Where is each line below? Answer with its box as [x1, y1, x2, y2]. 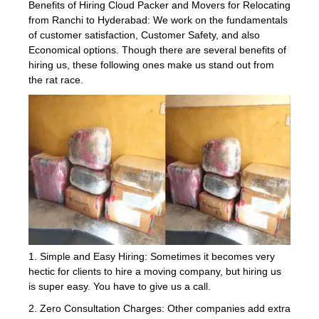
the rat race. [28, 73, 83, 85]
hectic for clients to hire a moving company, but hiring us [28, 266, 281, 278]
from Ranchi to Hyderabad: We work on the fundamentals [28, 14, 288, 26]
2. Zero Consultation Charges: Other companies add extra [28, 303, 291, 315]
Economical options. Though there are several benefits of [28, 43, 286, 56]
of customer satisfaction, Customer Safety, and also [28, 28, 260, 41]
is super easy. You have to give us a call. [28, 281, 211, 293]
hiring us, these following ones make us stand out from [28, 58, 274, 70]
